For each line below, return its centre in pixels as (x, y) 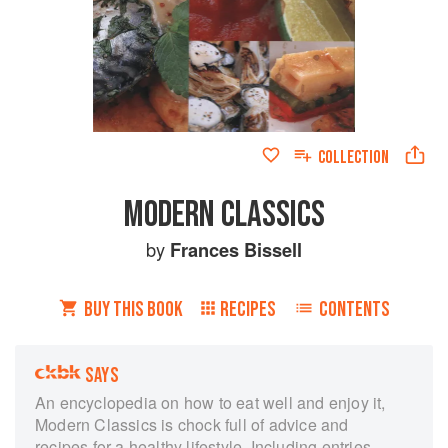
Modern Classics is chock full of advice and (192, 424)
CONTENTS (354, 309)
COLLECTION (353, 157)
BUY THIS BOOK (133, 309)
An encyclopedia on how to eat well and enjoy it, (210, 402)
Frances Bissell (236, 249)
